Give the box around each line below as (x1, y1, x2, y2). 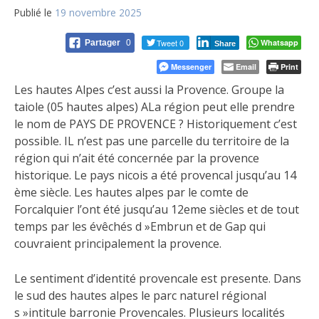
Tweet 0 (157, 37, 184, 49)
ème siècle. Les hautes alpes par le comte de (14, 184, 249, 201)
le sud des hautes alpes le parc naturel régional (14, 288, 266, 304)
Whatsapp (261, 37, 298, 48)
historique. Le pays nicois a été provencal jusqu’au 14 (14, 167, 296, 184)
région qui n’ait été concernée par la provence (14, 150, 259, 167)
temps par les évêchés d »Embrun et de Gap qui (14, 219, 266, 235)
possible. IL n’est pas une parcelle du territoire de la (14, 133, 289, 150)
